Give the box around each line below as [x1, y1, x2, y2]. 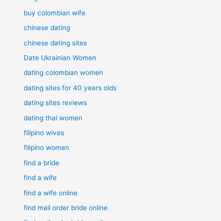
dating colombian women [24, 69, 104, 77]
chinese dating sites [24, 38, 87, 47]
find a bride [24, 158, 60, 167]
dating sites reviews [24, 99, 87, 107]
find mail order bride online [24, 204, 108, 212]
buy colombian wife [24, 8, 86, 17]
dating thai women [24, 113, 83, 122]
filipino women [24, 144, 70, 152]
